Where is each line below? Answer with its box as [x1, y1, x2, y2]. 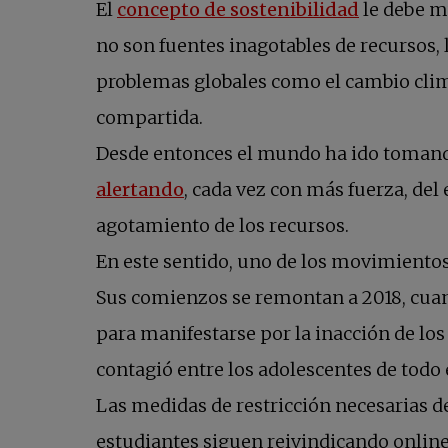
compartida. [96, 106, 203, 130]
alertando [96, 178, 184, 202]
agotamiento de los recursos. [96, 214, 349, 238]
